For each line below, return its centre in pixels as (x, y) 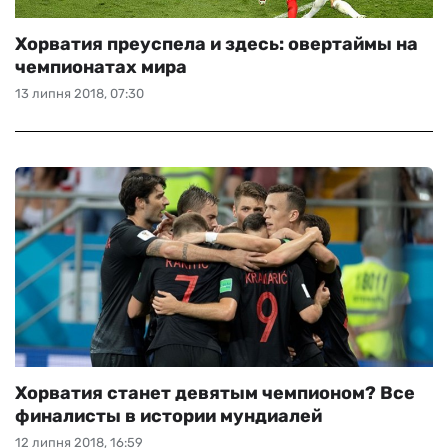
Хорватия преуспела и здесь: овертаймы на (216, 44)
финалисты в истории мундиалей (168, 416)
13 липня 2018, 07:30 (79, 93)
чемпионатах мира (101, 67)
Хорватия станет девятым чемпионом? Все (215, 393)
